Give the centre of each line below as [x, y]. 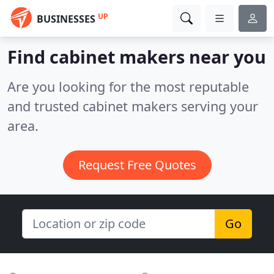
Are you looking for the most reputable [128, 87]
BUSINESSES [66, 19]
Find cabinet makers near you [137, 57]
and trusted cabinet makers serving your [133, 106]
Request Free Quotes [137, 165]
